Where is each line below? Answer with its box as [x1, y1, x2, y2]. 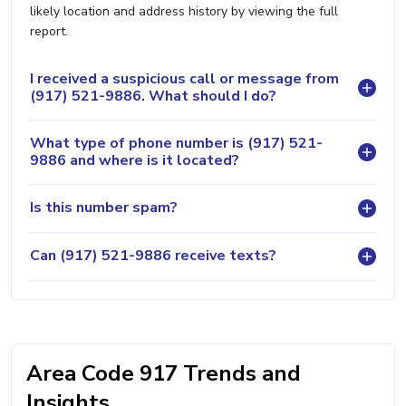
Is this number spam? [30, 198, 178, 218]
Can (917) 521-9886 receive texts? [30, 246, 276, 266]
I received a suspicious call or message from [30, 68, 339, 89]
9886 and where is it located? [30, 150, 239, 170]
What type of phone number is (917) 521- [30, 132, 323, 153]
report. [30, 22, 68, 40]
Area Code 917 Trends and [26, 358, 301, 388]
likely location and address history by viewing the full [30, 2, 338, 20]
